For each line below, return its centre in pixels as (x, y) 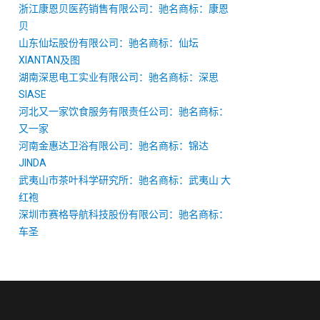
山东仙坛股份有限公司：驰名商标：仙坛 (109, 43)
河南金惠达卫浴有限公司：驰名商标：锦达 (114, 146)
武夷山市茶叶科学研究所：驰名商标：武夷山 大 (125, 180)
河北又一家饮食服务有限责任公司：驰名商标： (124, 111)
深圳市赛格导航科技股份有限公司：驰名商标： (124, 214)
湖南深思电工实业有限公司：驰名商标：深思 (119, 77)
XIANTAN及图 (49, 60)
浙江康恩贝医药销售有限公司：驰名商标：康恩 (124, 9)
